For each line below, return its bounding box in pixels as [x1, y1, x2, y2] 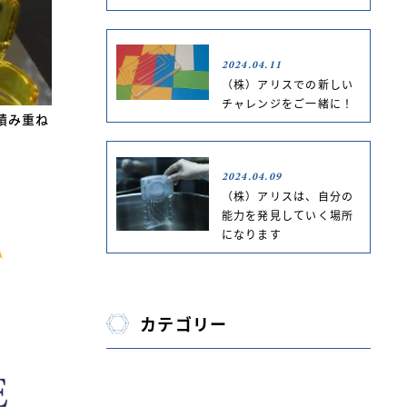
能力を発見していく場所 [221, 206, 354, 223]
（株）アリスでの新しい [221, 75, 354, 92]
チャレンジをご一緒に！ [221, 94, 354, 111]
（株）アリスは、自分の [221, 187, 354, 203]
